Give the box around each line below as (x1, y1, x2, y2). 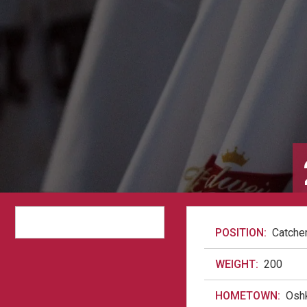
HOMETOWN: (215, 289, 280, 302)
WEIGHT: (215, 258, 258, 271)
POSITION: (215, 226, 267, 239)
